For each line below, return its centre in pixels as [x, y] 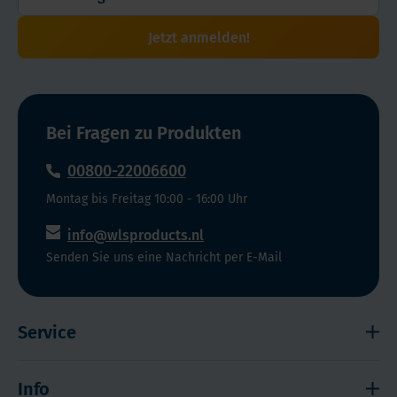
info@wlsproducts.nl [136, 235]
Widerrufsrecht [66, 374]
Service [47, 332]
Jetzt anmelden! [198, 38]
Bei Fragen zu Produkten [144, 133]
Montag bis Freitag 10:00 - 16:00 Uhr [147, 199]
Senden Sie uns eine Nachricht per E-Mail [164, 257]
